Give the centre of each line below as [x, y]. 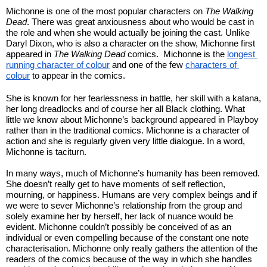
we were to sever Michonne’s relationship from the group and [124, 205]
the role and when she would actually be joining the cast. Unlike [128, 32]
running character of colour [58, 64]
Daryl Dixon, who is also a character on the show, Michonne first [131, 43]
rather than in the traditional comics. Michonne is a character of [128, 130]
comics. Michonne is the [176, 54]
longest [241, 54]
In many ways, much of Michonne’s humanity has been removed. [133, 173]
